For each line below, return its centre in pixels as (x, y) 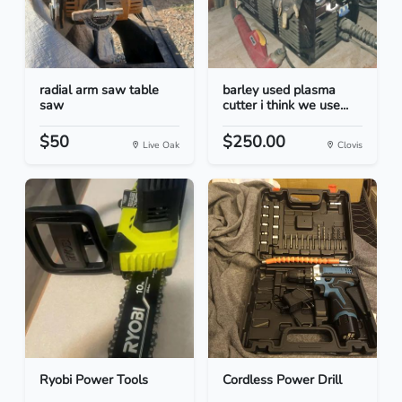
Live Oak (160, 145)
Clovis (349, 145)
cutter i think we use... (285, 105)
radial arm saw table (99, 90)
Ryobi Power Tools (94, 380)
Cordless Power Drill (282, 380)
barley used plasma (279, 90)
